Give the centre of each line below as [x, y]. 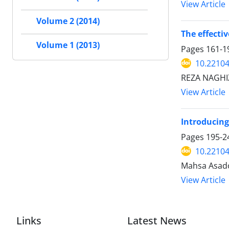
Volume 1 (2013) [68, 45]
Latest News [157, 221]
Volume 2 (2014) [68, 21]
